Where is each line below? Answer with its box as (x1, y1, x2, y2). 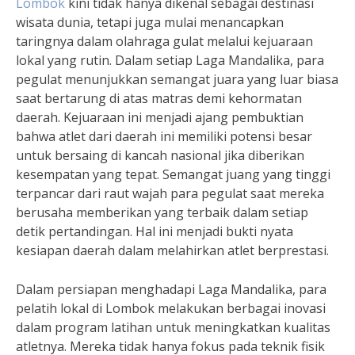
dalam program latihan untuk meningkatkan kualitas (16, 319, 330, 336)
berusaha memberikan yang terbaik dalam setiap (16, 204, 308, 221)
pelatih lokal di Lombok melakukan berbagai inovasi (16, 300, 326, 317)
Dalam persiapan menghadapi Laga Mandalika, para (16, 281, 326, 298)
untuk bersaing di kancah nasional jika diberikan (16, 147, 304, 164)
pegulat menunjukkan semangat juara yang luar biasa (16, 71, 338, 88)
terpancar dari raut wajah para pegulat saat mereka (16, 185, 324, 202)
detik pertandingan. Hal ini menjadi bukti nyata (16, 223, 293, 240)
